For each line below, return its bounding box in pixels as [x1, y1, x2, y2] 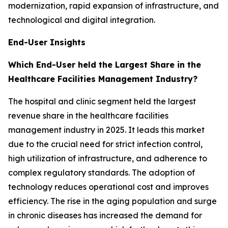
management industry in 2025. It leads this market [8, 125, 205, 135]
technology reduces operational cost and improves [8, 182, 209, 192]
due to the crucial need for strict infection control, [8, 139, 203, 150]
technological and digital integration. [8, 15, 155, 25]
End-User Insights [8, 37, 85, 48]
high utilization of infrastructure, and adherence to [8, 153, 207, 164]
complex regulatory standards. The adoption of [8, 167, 195, 178]
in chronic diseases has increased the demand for [8, 210, 202, 221]
